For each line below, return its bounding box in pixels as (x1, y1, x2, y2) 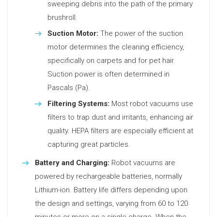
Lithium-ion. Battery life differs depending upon (35, 186, 187, 194)
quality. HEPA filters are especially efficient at (47, 126, 193, 135)
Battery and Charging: (35, 158, 109, 167)
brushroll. (47, 13, 77, 22)
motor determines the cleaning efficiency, (47, 43, 184, 51)
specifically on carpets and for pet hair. (47, 56, 175, 65)
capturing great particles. (47, 140, 130, 149)
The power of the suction (98, 29, 183, 38)
